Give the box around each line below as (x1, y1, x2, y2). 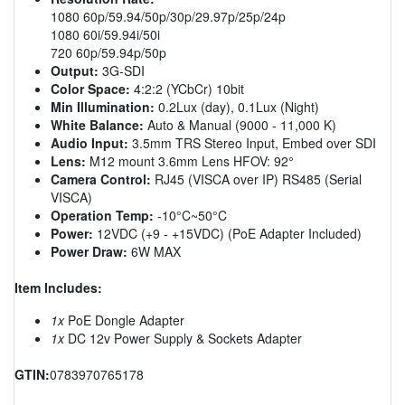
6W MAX (127, 241, 181, 260)
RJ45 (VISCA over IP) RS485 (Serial (151, 169, 362, 188)
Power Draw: (51, 241, 127, 260)
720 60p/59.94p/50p (51, 42, 166, 61)
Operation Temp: (51, 205, 154, 224)
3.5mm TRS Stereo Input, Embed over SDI (128, 133, 376, 152)
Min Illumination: (51, 97, 155, 116)
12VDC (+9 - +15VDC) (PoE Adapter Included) (93, 223, 362, 242)
